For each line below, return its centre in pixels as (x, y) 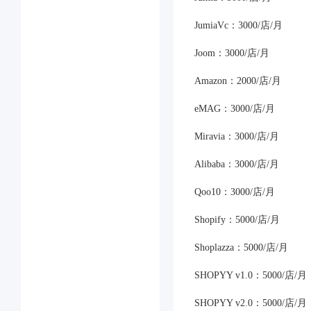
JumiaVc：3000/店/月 (238, 25)
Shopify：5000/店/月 (237, 220)
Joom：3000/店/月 (232, 53)
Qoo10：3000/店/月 (235, 192)
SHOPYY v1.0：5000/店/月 (251, 275)
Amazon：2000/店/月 (238, 81)
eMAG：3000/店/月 (235, 109)
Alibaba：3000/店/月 (237, 164)
